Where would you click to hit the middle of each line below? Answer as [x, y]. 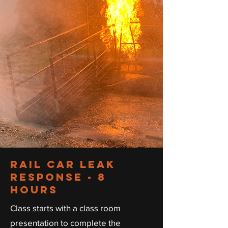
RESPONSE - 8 [58, 177]
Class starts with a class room [65, 208]
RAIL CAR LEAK [63, 164]
